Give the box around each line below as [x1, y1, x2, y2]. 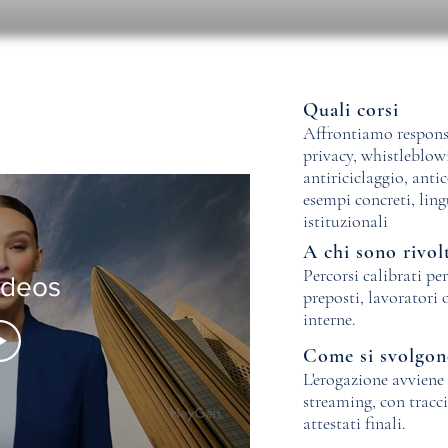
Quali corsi [303, 98, 399, 122]
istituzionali [303, 210, 388, 232]
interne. [303, 308, 356, 330]
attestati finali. [303, 412, 406, 434]
